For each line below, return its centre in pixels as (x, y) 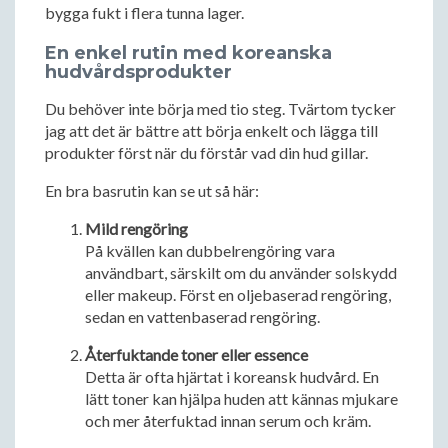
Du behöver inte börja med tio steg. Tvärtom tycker (220, 108)
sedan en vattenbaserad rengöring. (202, 316)
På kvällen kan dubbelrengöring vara (210, 250)
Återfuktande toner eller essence (196, 354)
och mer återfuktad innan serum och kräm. (228, 420)
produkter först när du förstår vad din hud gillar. (206, 152)
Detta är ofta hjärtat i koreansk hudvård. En (232, 376)
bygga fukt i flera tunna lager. (144, 12)
